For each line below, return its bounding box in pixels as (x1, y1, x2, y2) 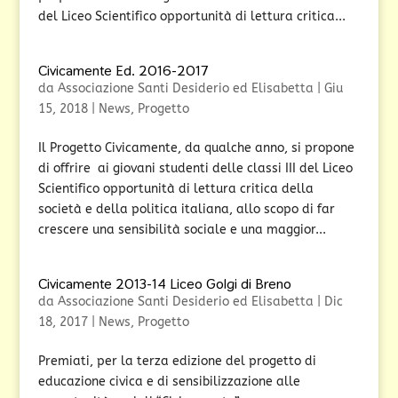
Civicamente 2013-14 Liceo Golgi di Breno (37, 275, 291, 293)
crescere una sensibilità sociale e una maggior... (37, 222, 326, 237)
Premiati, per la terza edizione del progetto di (37, 354, 316, 369)
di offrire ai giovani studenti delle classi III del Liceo (37, 161, 353, 176)
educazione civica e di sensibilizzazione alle (37, 374, 300, 389)
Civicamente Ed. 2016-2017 (37, 61, 208, 80)
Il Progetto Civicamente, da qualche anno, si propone (37, 140, 354, 155)
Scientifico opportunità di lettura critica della (37, 181, 314, 196)
